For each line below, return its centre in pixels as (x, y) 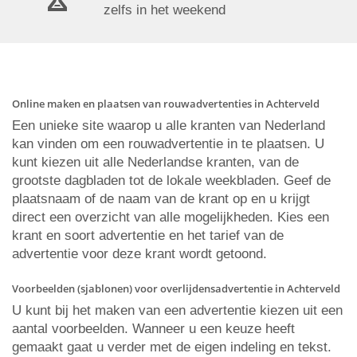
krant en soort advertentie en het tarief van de (148, 235)
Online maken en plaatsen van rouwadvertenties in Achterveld (166, 104)
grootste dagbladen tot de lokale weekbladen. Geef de (171, 180)
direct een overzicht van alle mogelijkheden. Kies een (171, 217)
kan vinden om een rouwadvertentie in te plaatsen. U (168, 144)
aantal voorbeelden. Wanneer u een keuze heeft (153, 329)
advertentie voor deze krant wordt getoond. (139, 254)
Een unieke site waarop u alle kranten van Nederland (169, 126)
